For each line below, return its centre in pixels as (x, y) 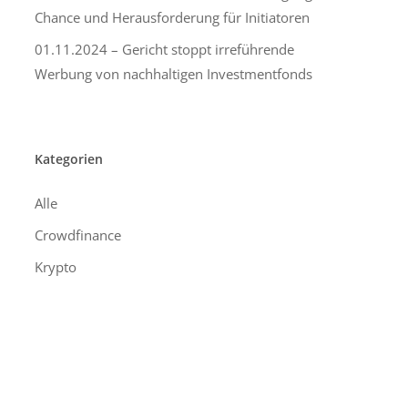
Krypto (55, 267)
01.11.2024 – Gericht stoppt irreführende (164, 49)
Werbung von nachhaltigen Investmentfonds (173, 74)
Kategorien (68, 159)
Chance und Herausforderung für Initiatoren (172, 17)
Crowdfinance (77, 235)
